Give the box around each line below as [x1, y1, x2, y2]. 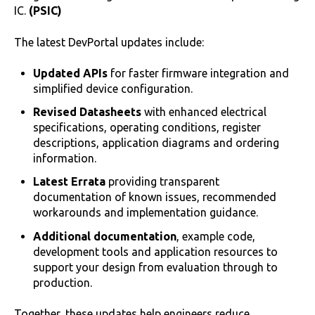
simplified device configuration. [33, 82, 193, 95]
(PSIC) [29, 4, 62, 18]
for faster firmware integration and [108, 66, 290, 79]
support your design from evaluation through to [33, 260, 278, 274]
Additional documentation [33, 229, 177, 243]
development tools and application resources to [33, 245, 278, 258]
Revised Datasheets [33, 105, 142, 119]
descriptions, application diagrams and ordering [33, 136, 280, 150]
